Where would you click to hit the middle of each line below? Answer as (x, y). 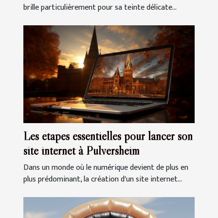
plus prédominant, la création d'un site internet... (103, 180)
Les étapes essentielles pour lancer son (108, 136)
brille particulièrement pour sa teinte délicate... (100, 8)
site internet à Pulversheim (82, 151)
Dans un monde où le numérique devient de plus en (106, 168)
